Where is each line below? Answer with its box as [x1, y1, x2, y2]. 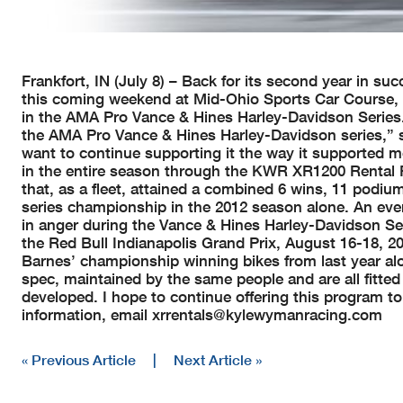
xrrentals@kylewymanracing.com [152, 304, 382, 324]
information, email [22, 304, 152, 324]
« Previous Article [22, 350, 136, 368]
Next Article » [174, 350, 262, 368]
